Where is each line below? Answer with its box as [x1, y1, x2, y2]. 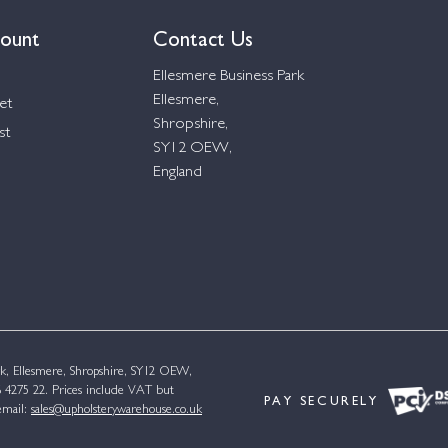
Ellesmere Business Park [153, 68, 304, 84]
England [153, 164, 202, 180]
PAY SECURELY [263, 390, 379, 409]
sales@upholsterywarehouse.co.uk [31, 404, 202, 417]
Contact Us [153, 21, 253, 51]
